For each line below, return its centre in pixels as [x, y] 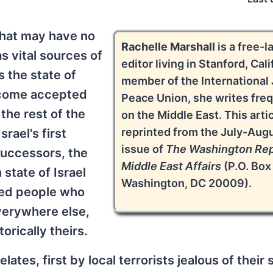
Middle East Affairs [172, 166]
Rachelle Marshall [168, 47]
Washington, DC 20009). [187, 183]
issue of [144, 149]
